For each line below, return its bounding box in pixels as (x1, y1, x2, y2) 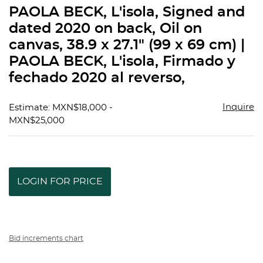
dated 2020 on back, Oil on (9, 22, 202, 36)
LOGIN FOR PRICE (17, 177, 103, 187)
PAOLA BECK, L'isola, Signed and (9, 5, 245, 20)
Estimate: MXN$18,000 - (9, 103, 113, 113)
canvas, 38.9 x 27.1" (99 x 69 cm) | (9, 38, 245, 53)
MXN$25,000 (9, 116, 65, 126)
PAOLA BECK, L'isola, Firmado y (9, 55, 235, 69)
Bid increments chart (9, 235, 83, 242)
